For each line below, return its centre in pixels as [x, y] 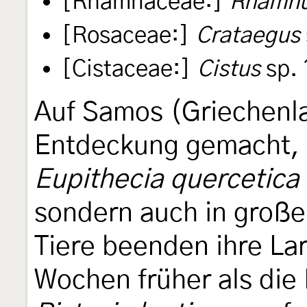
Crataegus [248, 36]
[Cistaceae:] [126, 69]
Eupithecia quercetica [167, 180]
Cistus [229, 69]
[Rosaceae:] [125, 36]
